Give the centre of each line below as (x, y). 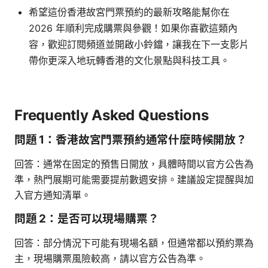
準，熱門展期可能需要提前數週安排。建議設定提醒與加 (134, 179)
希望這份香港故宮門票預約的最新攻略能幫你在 (129, 12)
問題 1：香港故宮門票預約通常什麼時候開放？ (131, 139)
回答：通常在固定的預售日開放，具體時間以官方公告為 (134, 164)
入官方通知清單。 (53, 195)
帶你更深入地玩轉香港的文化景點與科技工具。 (129, 60)
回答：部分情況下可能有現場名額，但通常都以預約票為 (134, 243)
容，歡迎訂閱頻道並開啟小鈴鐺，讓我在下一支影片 (139, 44)
